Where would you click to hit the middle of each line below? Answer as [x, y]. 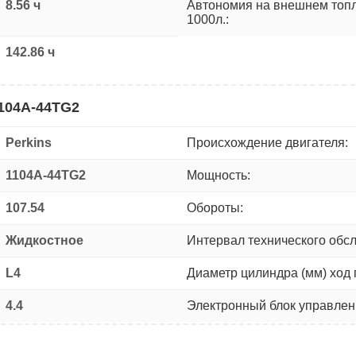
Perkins [29, 142]
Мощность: [219, 175]
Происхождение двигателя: [267, 142]
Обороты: [215, 207]
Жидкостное [44, 240]
